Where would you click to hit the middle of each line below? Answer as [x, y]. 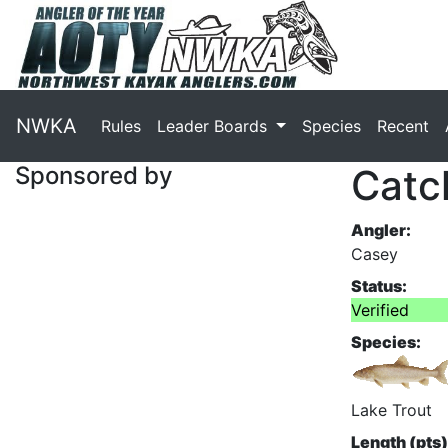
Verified [380, 309]
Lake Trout [391, 409]
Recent [402, 125]
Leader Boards [214, 125]
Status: [379, 285]
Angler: [381, 229]
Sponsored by [94, 175]
